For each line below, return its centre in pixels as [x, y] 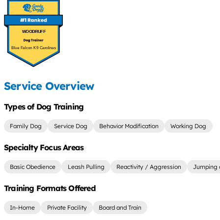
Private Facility [67, 208]
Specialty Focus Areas [44, 148]
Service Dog [70, 126]
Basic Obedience [33, 167]
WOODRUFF [34, 31]
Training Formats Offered [50, 188]
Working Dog [189, 126]
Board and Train [120, 208]
